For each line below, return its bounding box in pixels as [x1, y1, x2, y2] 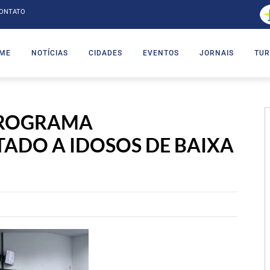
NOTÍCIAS [31, 48, 68, 57]
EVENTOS [143, 48, 179, 57]
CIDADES [89, 48, 122, 57]
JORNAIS [199, 48, 234, 57]
